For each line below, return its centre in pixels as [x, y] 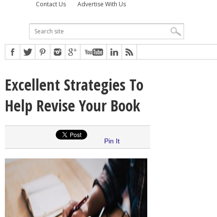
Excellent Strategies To [74, 84]
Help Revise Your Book [72, 105]
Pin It [112, 141]
